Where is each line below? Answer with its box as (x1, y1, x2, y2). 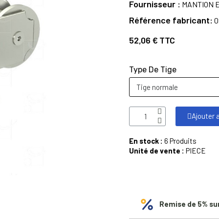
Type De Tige (129, 65, 176, 74)
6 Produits (164, 136, 197, 145)
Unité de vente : (129, 146, 184, 155)
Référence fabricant (129, 15, 210, 25)
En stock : (129, 136, 164, 145)
